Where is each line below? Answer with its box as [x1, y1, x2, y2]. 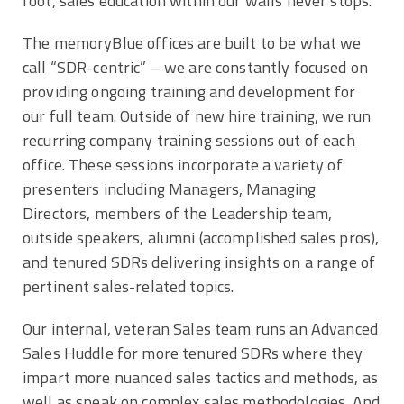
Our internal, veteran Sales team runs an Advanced [23, 317, 379, 342]
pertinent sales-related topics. [23, 274, 234, 299]
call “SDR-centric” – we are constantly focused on [23, 55, 369, 80]
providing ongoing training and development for [23, 79, 356, 105]
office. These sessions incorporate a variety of [23, 152, 343, 178]
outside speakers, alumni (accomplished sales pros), [23, 225, 380, 251]
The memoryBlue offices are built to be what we [23, 31, 362, 56]
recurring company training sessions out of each [23, 128, 355, 153]
